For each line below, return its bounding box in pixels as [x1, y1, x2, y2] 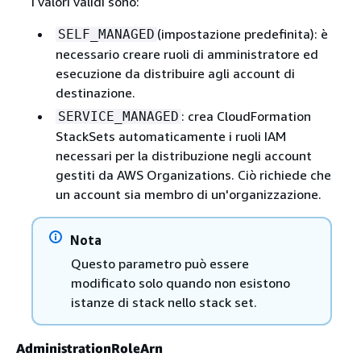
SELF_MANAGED [57, 27, 155, 43]
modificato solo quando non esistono [70, 275, 290, 292]
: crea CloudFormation [180, 108, 311, 125]
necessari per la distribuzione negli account [55, 147, 312, 164]
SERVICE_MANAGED [57, 109, 179, 125]
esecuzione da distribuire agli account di [55, 65, 295, 82]
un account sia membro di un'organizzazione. [55, 186, 322, 203]
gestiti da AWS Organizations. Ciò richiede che [55, 167, 331, 184]
